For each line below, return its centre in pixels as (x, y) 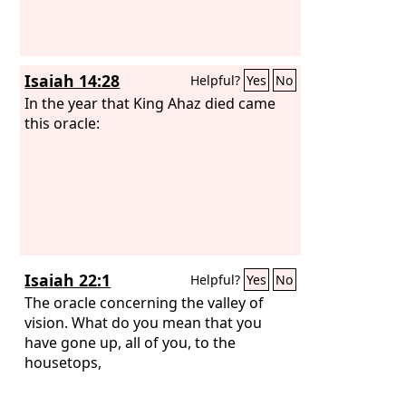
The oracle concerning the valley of (145, 302)
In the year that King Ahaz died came (150, 103)
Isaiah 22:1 (68, 280)
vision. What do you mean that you (144, 322)
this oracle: (63, 123)
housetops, (63, 362)
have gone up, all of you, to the (130, 342)
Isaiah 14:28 (72, 81)
